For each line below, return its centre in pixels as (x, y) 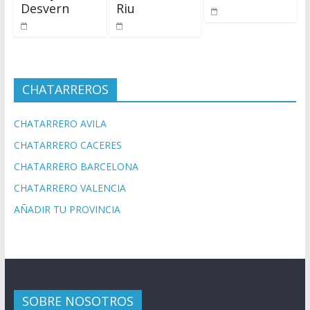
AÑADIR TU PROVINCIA (67, 209)
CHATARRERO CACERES (67, 145)
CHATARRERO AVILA (60, 123)
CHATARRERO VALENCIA (70, 188)
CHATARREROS (65, 89)
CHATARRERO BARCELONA (76, 166)
